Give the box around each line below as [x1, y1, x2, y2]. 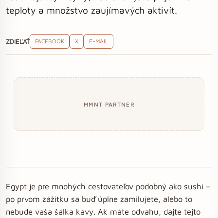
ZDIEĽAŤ [6, 37, 30, 45]
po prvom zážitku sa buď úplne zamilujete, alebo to [6, 194, 192, 203]
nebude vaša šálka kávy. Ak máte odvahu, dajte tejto [6, 207, 200, 216]
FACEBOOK [35, 37, 64, 45]
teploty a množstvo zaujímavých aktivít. [6, 4, 177, 16]
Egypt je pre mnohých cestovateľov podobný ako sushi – [6, 182, 210, 191]
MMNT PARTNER [83, 101, 135, 108]
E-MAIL [89, 37, 108, 45]
